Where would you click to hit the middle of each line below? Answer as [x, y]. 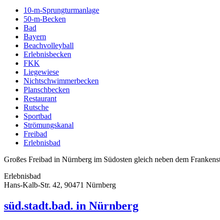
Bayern [35, 37]
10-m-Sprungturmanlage [61, 10]
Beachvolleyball [49, 46]
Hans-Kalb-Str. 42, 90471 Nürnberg [60, 185]
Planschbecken [47, 90]
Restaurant [40, 99]
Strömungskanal [49, 125]
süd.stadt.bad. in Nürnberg [71, 206]
